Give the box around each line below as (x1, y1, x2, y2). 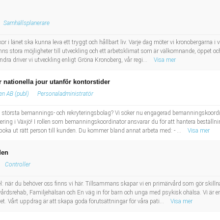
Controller (5, 161, 30, 168)
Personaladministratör (37, 90, 93, 97)
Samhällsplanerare (3, 20, 50, 27)
